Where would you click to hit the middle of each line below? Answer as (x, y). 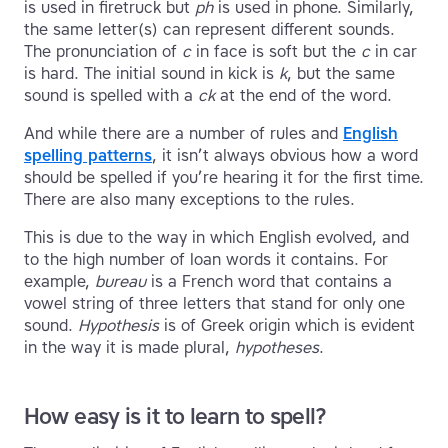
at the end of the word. (303, 96)
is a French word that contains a (269, 282)
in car (393, 52)
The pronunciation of (103, 52)
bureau (120, 282)
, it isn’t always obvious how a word (285, 156)
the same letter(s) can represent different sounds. (209, 30)
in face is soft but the (276, 52)
